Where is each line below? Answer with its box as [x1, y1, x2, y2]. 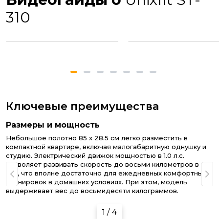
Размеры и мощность [6, 120, 100, 130]
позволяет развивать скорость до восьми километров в [6, 160, 199, 169]
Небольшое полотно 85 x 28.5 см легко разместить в [6, 134, 188, 142]
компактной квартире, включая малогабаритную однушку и [6, 143, 206, 151]
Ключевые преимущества [6, 100, 159, 113]
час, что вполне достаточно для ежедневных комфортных [6, 169, 206, 177]
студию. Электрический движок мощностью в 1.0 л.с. [6, 152, 184, 160]
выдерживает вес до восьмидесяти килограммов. [6, 187, 178, 195]
